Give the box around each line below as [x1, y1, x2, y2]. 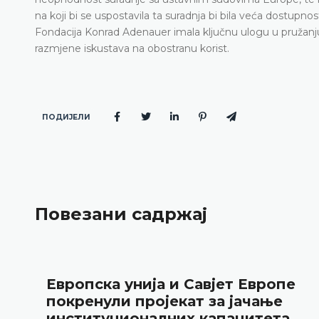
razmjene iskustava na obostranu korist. [35, 41, 229, 55]
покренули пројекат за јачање [46, 292, 283, 310]
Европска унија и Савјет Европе [46, 275, 296, 293]
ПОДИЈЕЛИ [41, 112, 90, 122]
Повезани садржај [35, 204, 207, 225]
